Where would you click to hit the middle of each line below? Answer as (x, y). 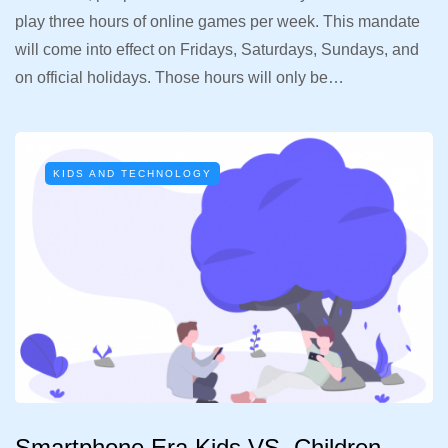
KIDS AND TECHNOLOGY (132, 173)
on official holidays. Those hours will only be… (179, 77)
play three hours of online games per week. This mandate (217, 21)
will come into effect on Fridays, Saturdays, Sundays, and (217, 49)
